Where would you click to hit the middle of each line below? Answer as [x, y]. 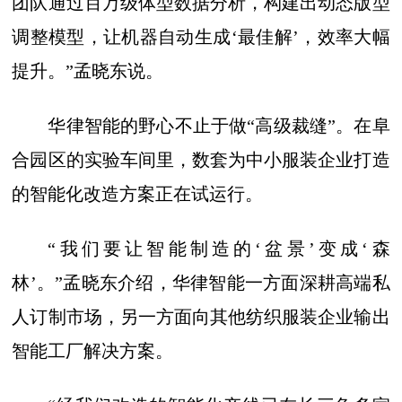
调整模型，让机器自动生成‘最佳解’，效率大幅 [201, 37]
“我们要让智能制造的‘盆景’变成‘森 [219, 249]
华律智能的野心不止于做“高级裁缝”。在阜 [219, 126]
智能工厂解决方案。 [93, 351]
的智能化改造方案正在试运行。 [138, 194]
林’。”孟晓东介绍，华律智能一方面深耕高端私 [201, 283]
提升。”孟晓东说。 [88, 71]
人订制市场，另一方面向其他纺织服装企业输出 [201, 317]
